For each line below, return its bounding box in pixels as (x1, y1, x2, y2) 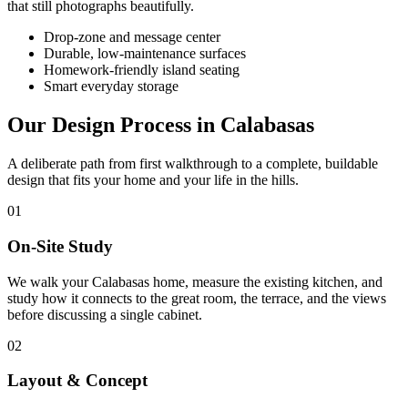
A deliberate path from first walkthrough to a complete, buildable (7, 156, 378, 172)
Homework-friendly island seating (44, 62, 240, 78)
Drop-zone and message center (44, 29, 220, 46)
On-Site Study (7, 236, 113, 256)
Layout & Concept (7, 371, 148, 391)
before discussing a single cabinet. (7, 306, 202, 322)
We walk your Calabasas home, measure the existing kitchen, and (7, 273, 382, 290)
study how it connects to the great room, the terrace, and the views (7, 290, 386, 306)
